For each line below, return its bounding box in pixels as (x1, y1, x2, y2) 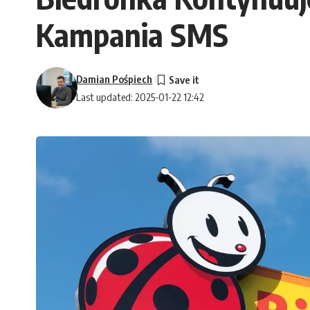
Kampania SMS (36, 15, 228, 55)
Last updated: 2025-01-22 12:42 (76, 91, 205, 104)
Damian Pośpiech (76, 73, 153, 86)
